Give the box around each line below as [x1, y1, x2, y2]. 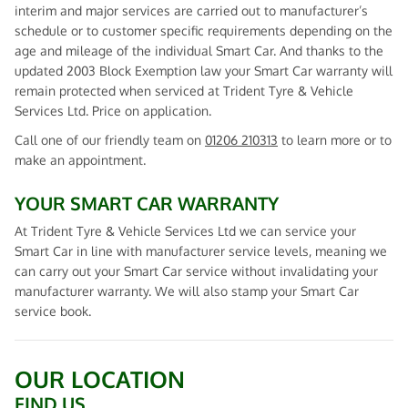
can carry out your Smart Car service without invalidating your [15, 263, 378, 279]
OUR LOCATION [15, 364, 185, 393]
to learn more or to [278, 132, 392, 148]
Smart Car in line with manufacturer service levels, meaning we [15, 243, 387, 259]
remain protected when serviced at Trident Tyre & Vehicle [15, 83, 353, 98]
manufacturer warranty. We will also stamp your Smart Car [15, 283, 359, 299]
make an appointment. [15, 152, 146, 168]
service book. [15, 303, 91, 319]
